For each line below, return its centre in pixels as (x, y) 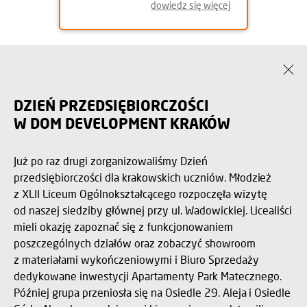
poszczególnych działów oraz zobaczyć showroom (135, 243)
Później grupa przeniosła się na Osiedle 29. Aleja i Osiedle (152, 292)
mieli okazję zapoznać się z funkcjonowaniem (123, 226)
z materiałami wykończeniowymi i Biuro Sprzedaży (136, 259)
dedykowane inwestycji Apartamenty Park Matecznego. (148, 276)
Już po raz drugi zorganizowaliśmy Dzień (111, 161)
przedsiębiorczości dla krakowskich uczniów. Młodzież (143, 177)
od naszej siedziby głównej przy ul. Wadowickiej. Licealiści (153, 210)
